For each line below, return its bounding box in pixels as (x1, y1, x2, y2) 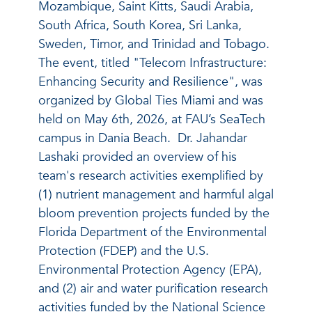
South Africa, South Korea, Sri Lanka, (38, 17, 242, 35)
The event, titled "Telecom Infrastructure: (38, 54, 267, 72)
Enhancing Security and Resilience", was (38, 73, 266, 91)
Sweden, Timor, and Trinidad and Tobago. (38, 36, 270, 54)
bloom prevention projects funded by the (38, 205, 270, 223)
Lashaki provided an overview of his (38, 148, 237, 166)
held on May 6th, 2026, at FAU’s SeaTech (38, 111, 265, 129)
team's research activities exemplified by (38, 167, 263, 185)
